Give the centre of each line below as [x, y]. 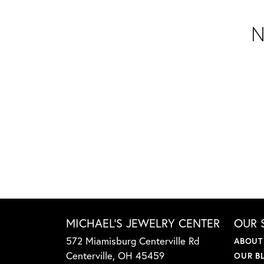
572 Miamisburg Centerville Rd [133, 241]
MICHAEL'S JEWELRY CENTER [143, 223]
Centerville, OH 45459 [115, 256]
